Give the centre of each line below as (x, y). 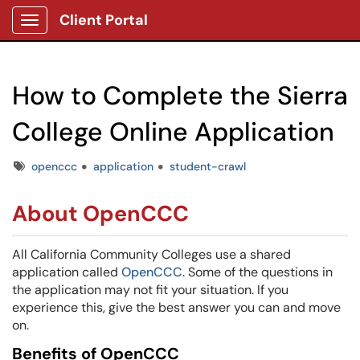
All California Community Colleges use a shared (151, 254)
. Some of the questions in (258, 272)
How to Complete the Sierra (180, 96)
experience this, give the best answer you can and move (176, 307)
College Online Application (173, 132)
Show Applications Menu (93, 33)
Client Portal (104, 20)
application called (67, 272)
